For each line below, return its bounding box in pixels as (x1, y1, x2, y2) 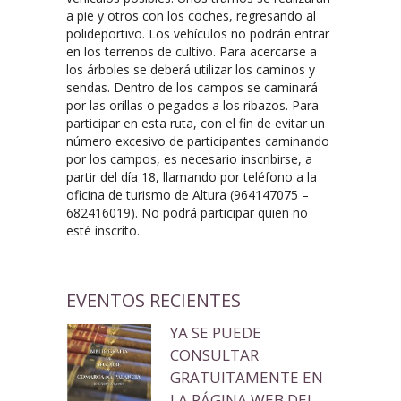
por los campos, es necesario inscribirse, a (66, 149, 312, 167)
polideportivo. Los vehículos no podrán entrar (66, 24, 329, 42)
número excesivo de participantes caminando (66, 132, 329, 149)
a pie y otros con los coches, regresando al (66, 6, 316, 24)
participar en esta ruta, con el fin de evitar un (66, 114, 325, 132)
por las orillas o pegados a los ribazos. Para (66, 96, 319, 114)
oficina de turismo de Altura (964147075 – (66, 185, 309, 203)
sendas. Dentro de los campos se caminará (66, 78, 318, 96)
